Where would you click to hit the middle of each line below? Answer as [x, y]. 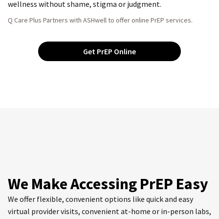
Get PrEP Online [109, 51]
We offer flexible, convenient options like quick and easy [100, 199]
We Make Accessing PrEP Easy [108, 184]
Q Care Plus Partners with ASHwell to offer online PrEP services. [100, 20]
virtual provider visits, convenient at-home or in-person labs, [109, 211]
